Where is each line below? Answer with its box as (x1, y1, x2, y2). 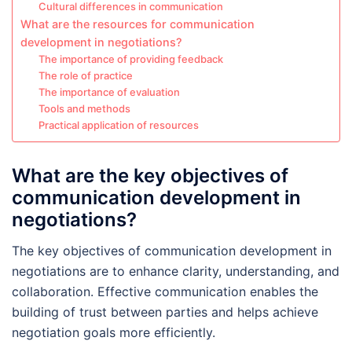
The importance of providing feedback (38, 53, 223, 65)
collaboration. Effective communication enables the (12, 283, 318, 299)
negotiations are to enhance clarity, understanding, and (12, 262, 339, 279)
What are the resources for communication (20, 17, 255, 31)
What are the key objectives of (12, 163, 288, 187)
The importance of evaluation (38, 86, 180, 98)
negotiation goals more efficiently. (12, 324, 215, 340)
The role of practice (38, 69, 133, 82)
